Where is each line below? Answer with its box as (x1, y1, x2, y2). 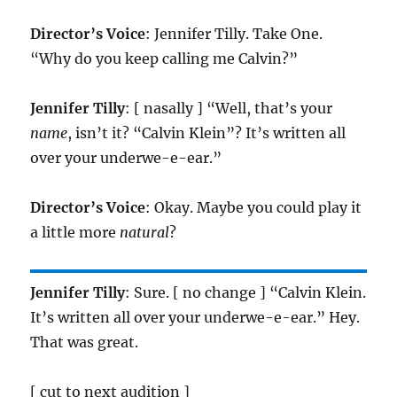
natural (120, 223, 170, 242)
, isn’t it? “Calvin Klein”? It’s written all (67, 124, 346, 143)
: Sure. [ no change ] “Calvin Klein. (125, 284, 367, 302)
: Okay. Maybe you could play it (145, 198, 362, 217)
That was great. (30, 333, 139, 352)
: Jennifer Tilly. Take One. (145, 25, 323, 43)
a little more (30, 223, 121, 242)
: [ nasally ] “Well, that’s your (125, 99, 333, 118)
